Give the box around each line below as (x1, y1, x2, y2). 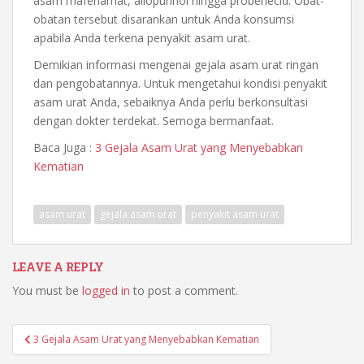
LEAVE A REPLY (12, 258, 104, 275)
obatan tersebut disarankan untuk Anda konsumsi (33, 11, 294, 27)
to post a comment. (130, 282, 238, 298)
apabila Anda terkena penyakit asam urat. (33, 29, 250, 45)
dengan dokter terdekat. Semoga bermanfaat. (33, 112, 274, 128)
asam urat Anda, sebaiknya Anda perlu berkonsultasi (33, 93, 308, 110)
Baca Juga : (33, 139, 95, 155)
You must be (12, 282, 82, 298)
